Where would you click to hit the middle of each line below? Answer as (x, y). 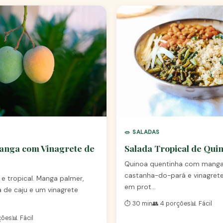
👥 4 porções (171, 203)
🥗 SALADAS (142, 132)
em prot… (140, 187)
